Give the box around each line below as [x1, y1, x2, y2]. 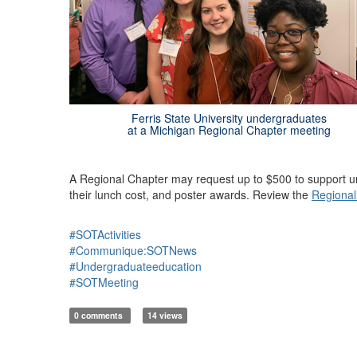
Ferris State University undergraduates [131, 109, 327, 126]
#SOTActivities [69, 226, 141, 242]
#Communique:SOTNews [69, 241, 197, 258]
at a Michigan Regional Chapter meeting [127, 121, 331, 138]
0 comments [74, 308, 126, 321]
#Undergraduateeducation [69, 257, 202, 274]
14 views [147, 308, 182, 321]
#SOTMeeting [69, 273, 139, 290]
